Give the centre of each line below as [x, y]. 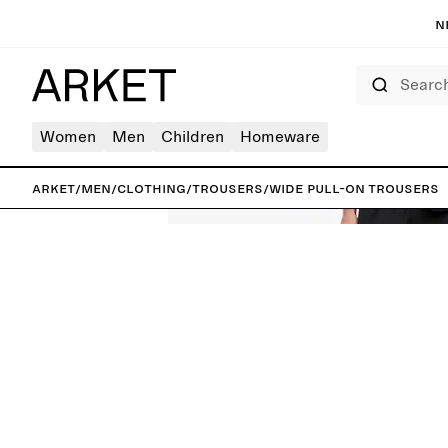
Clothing [151, 188]
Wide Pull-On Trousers [354, 188]
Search [371, 71]
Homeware [280, 137]
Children [192, 137]
